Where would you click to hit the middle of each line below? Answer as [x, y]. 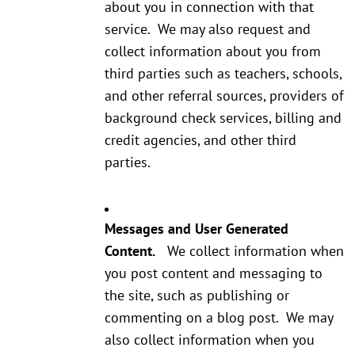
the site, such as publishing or [197, 296]
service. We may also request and [208, 29]
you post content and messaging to [214, 273]
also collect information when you [210, 340]
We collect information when [250, 251]
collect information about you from [213, 52]
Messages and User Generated [197, 229]
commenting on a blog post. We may [219, 318]
